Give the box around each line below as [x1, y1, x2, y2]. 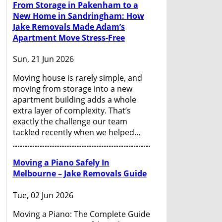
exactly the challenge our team [12, 116, 127, 127]
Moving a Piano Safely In [12, 157, 110, 168]
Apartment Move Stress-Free [12, 32, 125, 43]
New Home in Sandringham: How [12, 10, 144, 21]
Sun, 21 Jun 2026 [12, 54, 74, 65]
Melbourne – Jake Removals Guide [12, 168, 147, 179]
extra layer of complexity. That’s [12, 105, 131, 116]
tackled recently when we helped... [12, 127, 140, 138]
